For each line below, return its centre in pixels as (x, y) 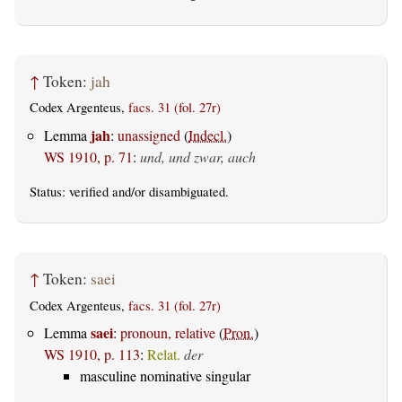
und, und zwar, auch (198, 156)
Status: (49, 191)
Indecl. (208, 135)
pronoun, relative (168, 332)
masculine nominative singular (165, 375)
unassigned (149, 135)
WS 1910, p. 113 (92, 354)
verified (89, 191)
